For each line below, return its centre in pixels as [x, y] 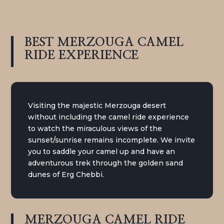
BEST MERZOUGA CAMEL [104, 42]
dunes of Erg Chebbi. [66, 174]
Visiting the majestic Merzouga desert [97, 105]
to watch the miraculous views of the [95, 128]
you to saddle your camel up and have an [102, 151]
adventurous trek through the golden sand [106, 163]
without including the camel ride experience [109, 117]
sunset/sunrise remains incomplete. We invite [112, 140]
